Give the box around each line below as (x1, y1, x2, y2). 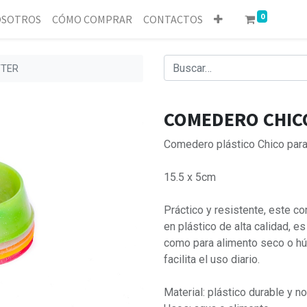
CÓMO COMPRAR (51, 12, 132, 26)
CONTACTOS (143, 12, 203, 26)
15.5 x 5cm (164, 171, 216, 184)
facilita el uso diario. (164, 253, 260, 266)
